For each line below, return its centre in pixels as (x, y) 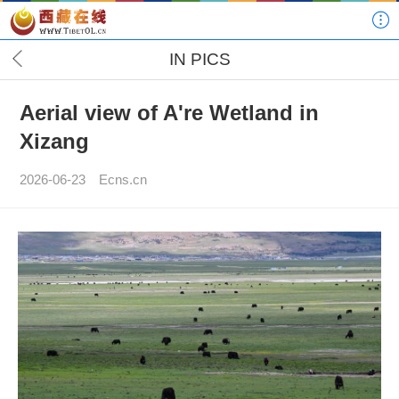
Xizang (54, 142)
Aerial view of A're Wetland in (169, 113)
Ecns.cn (123, 180)
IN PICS (199, 59)
